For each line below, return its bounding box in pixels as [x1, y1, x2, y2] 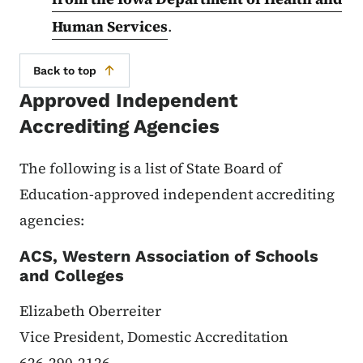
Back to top [33, 63, 96, 77]
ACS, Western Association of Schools [19, 246, 318, 266]
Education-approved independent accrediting [19, 183, 335, 204]
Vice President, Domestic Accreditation [19, 326, 288, 347]
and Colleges [19, 265, 124, 285]
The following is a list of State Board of [19, 157, 282, 178]
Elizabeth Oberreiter [19, 300, 161, 321]
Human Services [52, 15, 168, 36]
